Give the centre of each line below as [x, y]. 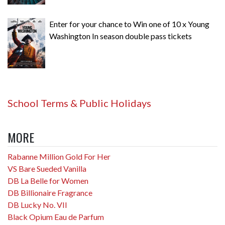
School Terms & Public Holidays [79, 103]
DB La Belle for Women [48, 180]
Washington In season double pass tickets [121, 36]
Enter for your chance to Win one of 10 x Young [129, 24]
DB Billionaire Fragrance [50, 192]
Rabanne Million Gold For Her [59, 156]
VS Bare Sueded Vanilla [47, 168]
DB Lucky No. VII [37, 204]
